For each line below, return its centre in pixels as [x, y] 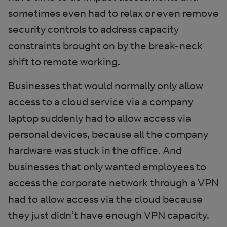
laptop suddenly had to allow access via [100, 118]
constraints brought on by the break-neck [105, 45]
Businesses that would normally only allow [106, 85]
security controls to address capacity [93, 29]
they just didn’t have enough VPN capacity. [109, 215]
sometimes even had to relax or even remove [113, 13]
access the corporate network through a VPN [113, 183]
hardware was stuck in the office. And [95, 150]
